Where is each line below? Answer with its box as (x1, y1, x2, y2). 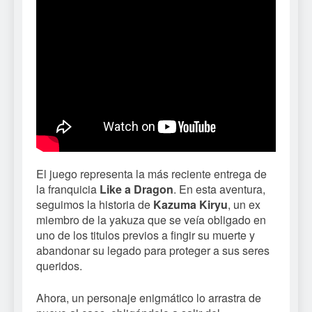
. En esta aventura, (173, 181, 265, 198)
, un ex (228, 196, 260, 213)
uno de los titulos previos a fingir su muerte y (36, 227, 255, 244)
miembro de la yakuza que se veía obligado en (36, 212, 266, 228)
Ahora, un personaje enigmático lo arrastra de (36, 290, 261, 306)
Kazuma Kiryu (153, 196, 228, 213)
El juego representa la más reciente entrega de (36, 166, 267, 182)
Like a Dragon (100, 181, 173, 198)
